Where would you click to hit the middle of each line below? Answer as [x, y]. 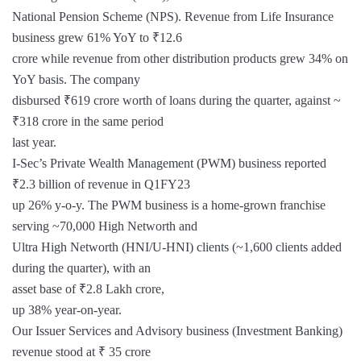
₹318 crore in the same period [88, 121]
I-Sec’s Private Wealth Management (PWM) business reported [169, 163]
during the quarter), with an [81, 268]
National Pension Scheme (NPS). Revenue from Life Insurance [173, 17]
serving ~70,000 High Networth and [105, 226]
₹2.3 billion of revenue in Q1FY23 [101, 184]
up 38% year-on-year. [67, 310]
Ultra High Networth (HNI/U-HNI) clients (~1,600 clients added [177, 247]
